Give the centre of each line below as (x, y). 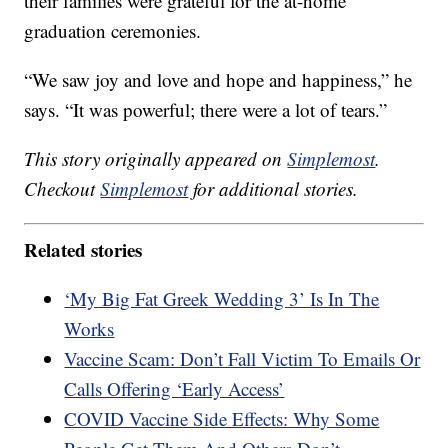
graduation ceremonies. (113, 31)
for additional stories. (273, 189)
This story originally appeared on (156, 159)
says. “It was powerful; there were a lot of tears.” (206, 110)
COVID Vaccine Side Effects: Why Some (222, 418)
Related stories (83, 249)
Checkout (62, 189)
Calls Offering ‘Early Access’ (174, 388)
